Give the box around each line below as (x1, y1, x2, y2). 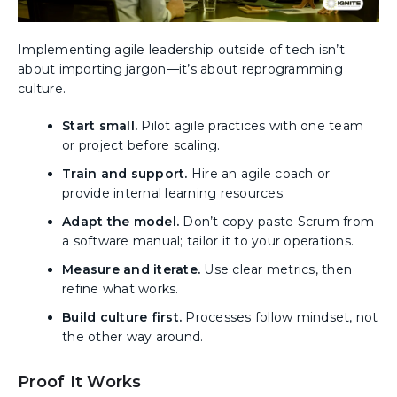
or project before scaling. (62, 137, 221, 154)
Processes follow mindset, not (182, 309, 378, 326)
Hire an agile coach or (187, 166, 331, 183)
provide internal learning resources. (62, 185, 285, 202)
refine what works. (62, 281, 179, 298)
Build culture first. (62, 309, 182, 326)
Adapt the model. (62, 214, 179, 230)
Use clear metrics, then (200, 261, 352, 278)
